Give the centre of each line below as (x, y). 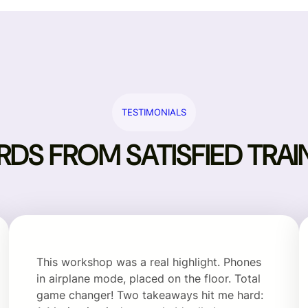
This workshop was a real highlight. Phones (149, 262)
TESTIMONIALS (154, 112)
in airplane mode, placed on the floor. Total (149, 279)
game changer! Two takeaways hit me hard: (150, 295)
